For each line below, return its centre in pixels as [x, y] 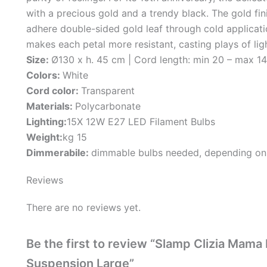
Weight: [44, 137]
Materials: [51, 106]
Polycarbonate [108, 106]
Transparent [108, 90]
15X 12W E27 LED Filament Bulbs [141, 121]
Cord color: [54, 90]
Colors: [44, 75]
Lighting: [46, 121]
